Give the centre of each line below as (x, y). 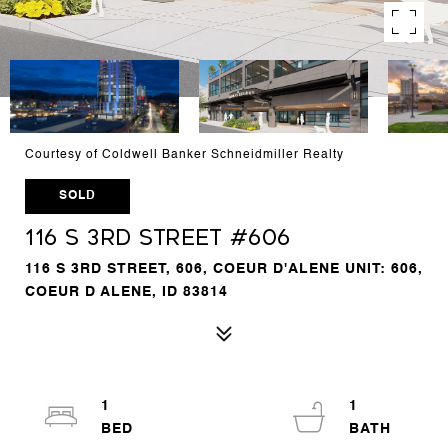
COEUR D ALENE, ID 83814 (126, 292)
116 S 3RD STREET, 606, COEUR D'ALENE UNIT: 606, (224, 269)
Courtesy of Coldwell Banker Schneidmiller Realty (184, 155)
